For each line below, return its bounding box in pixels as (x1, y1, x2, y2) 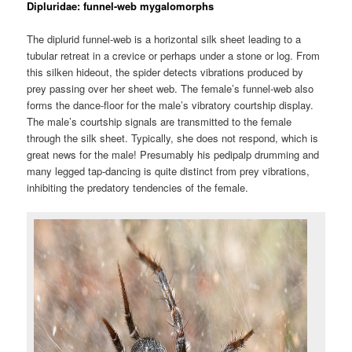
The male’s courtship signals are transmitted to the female (27, 114, 292, 130)
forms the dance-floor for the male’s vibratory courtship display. (27, 97, 314, 113)
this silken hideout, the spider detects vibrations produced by (27, 64, 304, 80)
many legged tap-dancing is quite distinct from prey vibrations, (27, 163, 310, 179)
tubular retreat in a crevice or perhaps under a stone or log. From (27, 48, 321, 64)
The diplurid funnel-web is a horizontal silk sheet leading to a (27, 31, 302, 47)
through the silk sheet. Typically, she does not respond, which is (27, 130, 319, 146)
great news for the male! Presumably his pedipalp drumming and (27, 147, 320, 163)
